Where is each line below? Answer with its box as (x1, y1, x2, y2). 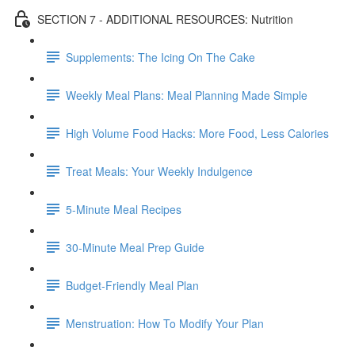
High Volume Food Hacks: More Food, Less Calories (66, 124, 329, 141)
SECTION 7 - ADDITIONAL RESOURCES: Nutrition (37, 10, 293, 27)
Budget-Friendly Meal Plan (66, 277, 199, 293)
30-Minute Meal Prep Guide (66, 239, 204, 255)
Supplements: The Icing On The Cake (66, 48, 255, 65)
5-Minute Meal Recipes (66, 200, 181, 217)
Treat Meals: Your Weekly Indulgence (66, 162, 253, 179)
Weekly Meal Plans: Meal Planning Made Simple (66, 86, 307, 103)
